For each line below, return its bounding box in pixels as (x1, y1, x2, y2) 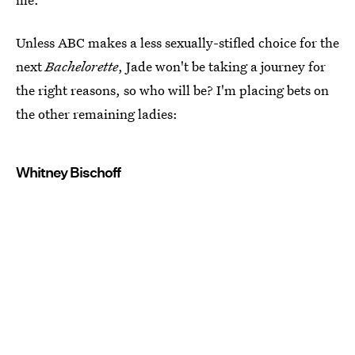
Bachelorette (45, 57, 118, 75)
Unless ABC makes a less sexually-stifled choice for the (16, 33, 339, 52)
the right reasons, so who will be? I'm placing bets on (16, 81, 329, 99)
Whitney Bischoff (16, 164, 120, 181)
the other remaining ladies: (16, 105, 177, 123)
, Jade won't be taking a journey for (118, 57, 326, 75)
